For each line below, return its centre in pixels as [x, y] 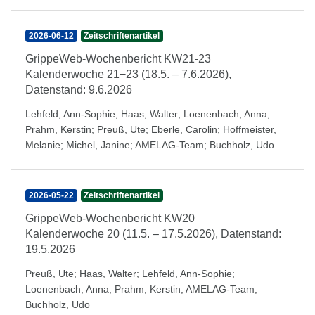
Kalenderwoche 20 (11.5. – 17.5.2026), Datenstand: [153, 234]
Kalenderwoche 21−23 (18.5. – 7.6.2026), [128, 74]
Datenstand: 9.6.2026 [79, 90]
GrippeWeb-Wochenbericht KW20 [110, 218]
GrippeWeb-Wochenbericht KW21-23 [118, 59]
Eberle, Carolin [184, 129]
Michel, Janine [98, 145]
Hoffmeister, [250, 129]
